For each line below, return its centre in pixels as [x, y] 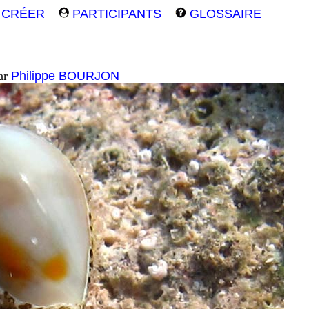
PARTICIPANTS [115, 14]
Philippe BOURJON [65, 76]
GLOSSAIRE [224, 14]
